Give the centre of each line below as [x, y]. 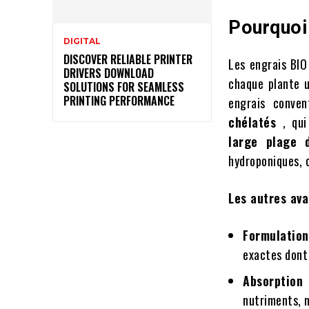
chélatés [256, 122]
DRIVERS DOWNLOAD [109, 73]
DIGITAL [82, 41]
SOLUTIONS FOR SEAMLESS [124, 87]
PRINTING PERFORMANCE [119, 100]
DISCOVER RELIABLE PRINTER [128, 59]
